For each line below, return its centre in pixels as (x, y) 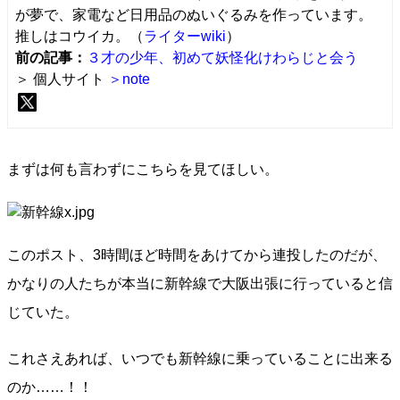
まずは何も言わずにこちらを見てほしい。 (143, 169)
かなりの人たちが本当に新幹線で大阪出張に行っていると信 (200, 283)
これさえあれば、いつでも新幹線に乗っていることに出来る (200, 358)
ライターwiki (185, 36)
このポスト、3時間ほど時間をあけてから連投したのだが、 (197, 255)
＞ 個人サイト (62, 79)
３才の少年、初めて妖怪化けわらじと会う (222, 58)
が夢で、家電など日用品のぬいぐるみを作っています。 (194, 15)
